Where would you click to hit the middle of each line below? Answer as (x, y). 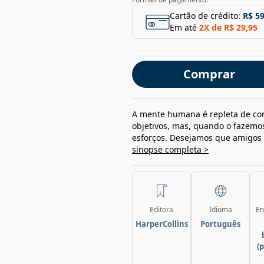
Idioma (220, 209)
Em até (183, 27)
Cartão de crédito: (205, 16)
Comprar (209, 74)
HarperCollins (161, 224)
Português (220, 224)
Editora (161, 209)
